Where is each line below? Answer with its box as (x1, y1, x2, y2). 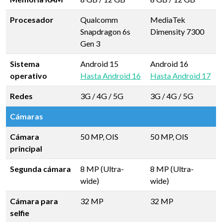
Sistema (10, 59, 40, 68)
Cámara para (10, 196, 58, 206)
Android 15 (80, 59, 118, 68)
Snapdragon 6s (80, 27, 130, 36)
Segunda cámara (10, 164, 71, 173)
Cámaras (10, 111, 43, 121)
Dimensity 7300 (150, 27, 204, 36)
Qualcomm (80, 15, 118, 24)
